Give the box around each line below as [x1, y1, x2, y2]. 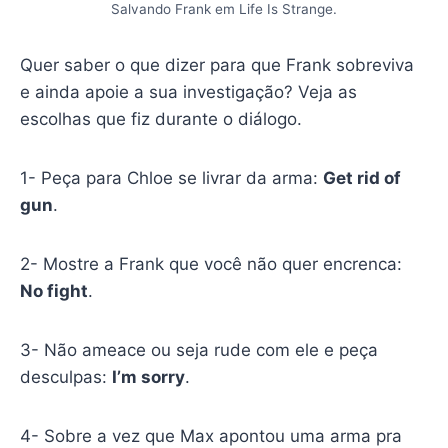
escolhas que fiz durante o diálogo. [19, 108, 302, 129]
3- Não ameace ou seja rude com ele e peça [19, 339, 378, 360]
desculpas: [19, 366, 112, 387]
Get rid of [322, 167, 401, 188]
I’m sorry [111, 366, 185, 387]
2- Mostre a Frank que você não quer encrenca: [19, 253, 402, 274]
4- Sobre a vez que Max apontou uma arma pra [19, 425, 402, 446]
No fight [19, 280, 88, 301]
